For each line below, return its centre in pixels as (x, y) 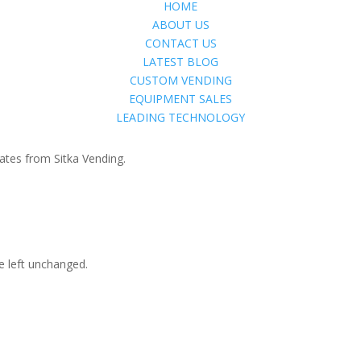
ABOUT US (180, 25)
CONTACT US (180, 43)
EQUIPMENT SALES (180, 99)
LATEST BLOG (180, 62)
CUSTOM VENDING (180, 80)
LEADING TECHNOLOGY (180, 117)
